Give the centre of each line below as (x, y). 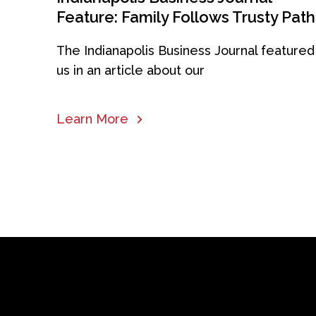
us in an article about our (130, 70)
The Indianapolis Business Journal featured (186, 50)
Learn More (92, 119)
